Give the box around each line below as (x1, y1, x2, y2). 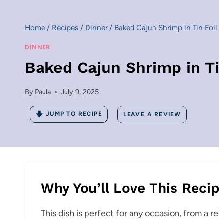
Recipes (52, 23, 78, 33)
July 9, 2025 (61, 88, 99, 97)
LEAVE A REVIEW (123, 110, 181, 118)
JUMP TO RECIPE (46, 110, 103, 118)
